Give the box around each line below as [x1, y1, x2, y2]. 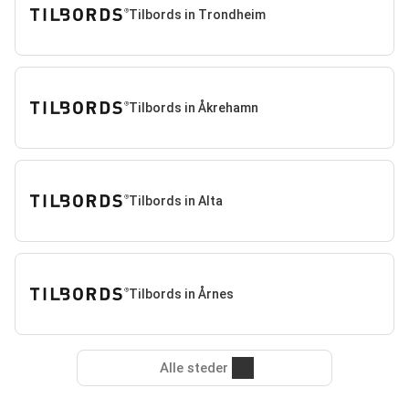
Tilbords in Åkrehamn [128, 100, 258, 115]
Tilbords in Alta [128, 193, 223, 208]
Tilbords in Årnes [128, 286, 234, 301]
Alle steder [159, 360, 228, 376]
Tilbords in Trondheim [128, 6, 266, 22]
